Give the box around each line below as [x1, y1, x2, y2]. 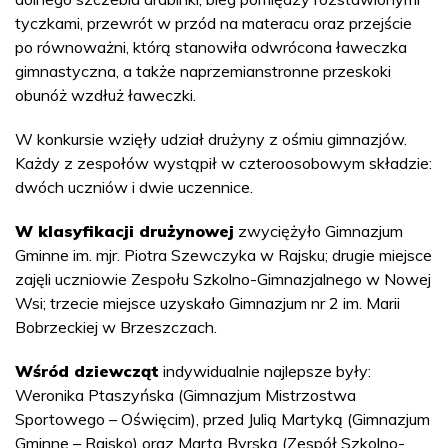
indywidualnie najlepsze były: [159, 361, 371, 381]
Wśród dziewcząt [15, 361, 159, 381]
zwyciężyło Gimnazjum [234, 221, 403, 241]
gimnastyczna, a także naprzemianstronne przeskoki [15, 61, 391, 81]
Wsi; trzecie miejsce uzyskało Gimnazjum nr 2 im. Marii [15, 293, 400, 313]
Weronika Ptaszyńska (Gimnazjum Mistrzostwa [15, 385, 356, 405]
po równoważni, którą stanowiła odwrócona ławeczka [15, 37, 407, 57]
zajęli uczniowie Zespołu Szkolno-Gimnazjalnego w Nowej [15, 269, 431, 289]
